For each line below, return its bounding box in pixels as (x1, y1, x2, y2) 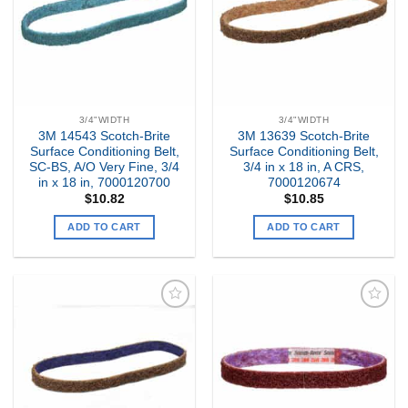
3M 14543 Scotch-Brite (38, 128, 170, 143)
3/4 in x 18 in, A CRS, (243, 159, 364, 174)
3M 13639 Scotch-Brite (238, 128, 370, 143)
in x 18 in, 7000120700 (38, 175, 170, 189)
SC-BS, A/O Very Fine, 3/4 (29, 159, 179, 174)
